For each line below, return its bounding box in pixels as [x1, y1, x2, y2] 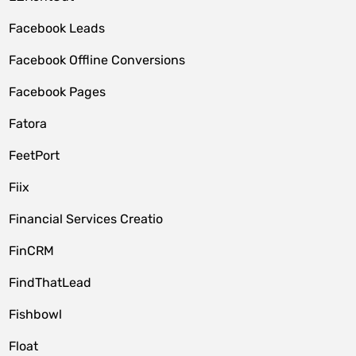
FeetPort [9, 148, 60, 163]
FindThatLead [9, 275, 92, 290]
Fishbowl [9, 307, 63, 322]
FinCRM [9, 243, 55, 258]
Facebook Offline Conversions [9, 52, 186, 68]
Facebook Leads [9, 21, 106, 36]
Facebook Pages [9, 84, 106, 99]
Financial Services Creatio [9, 211, 164, 226]
